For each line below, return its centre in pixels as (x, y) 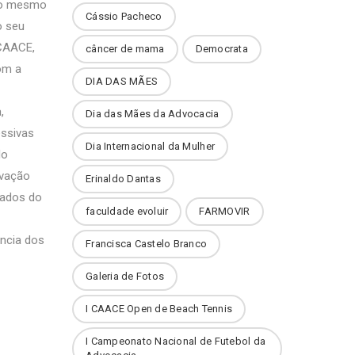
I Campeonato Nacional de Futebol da (176, 341)
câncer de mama (125, 49)
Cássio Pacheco (124, 16)
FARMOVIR (225, 211)
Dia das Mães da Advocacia (153, 114)
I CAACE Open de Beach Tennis (159, 309)
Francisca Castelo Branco (147, 244)
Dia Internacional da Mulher (151, 146)
